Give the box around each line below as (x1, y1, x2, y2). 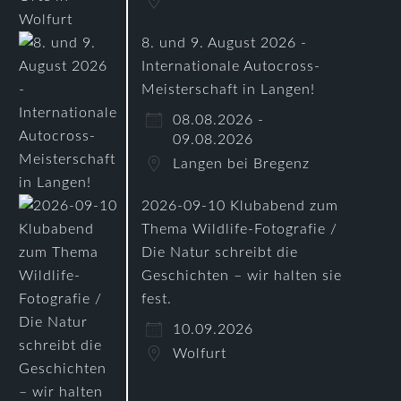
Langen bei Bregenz (173, 157, 311, 171)
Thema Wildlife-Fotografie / (141, 222, 338, 236)
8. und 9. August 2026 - (141, 36, 308, 50)
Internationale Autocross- (141, 59, 321, 73)
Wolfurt (173, 346, 227, 361)
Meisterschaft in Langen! (141, 82, 316, 97)
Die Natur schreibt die (141, 245, 299, 260)
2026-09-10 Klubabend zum (141, 199, 339, 213)
